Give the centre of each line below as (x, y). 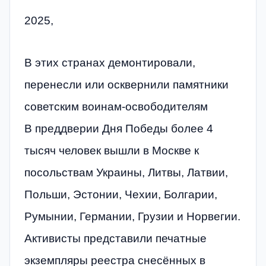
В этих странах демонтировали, (110, 63)
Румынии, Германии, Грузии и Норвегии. (132, 217)
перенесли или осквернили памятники (126, 85)
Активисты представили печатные (115, 239)
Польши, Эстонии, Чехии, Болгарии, (121, 195)
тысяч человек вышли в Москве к (112, 151)
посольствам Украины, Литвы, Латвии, (126, 173)
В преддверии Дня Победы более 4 (119, 129)
